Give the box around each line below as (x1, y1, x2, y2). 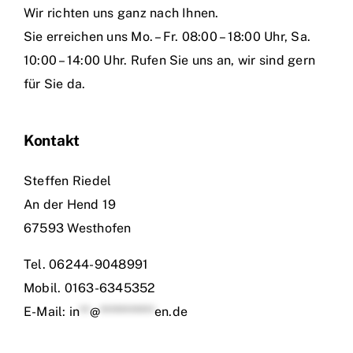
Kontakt (24, 131, 80, 149)
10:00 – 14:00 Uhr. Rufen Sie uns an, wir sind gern (24, 52, 315, 68)
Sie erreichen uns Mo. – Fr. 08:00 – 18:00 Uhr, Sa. (24, 28, 310, 44)
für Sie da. (24, 76, 86, 91)
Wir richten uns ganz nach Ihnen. (24, 5, 219, 20)
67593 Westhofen (24, 220, 132, 236)
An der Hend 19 (24, 196, 117, 212)
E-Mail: (24, 303, 69, 319)
